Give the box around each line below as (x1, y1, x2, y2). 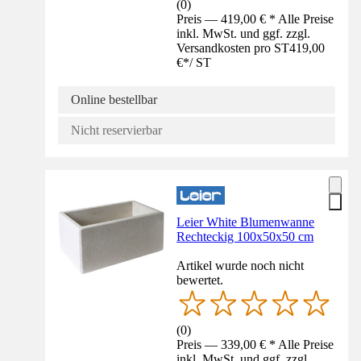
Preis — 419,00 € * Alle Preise (176, 11, 334, 26)
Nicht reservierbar (71, 122, 162, 137)
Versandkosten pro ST (176, 40, 290, 55)
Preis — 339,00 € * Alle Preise (176, 338, 334, 352)
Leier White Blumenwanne (176, 214, 315, 229)
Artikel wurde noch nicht (176, 258, 305, 272)
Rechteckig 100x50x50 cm (176, 229, 314, 243)
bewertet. (176, 272, 224, 287)
